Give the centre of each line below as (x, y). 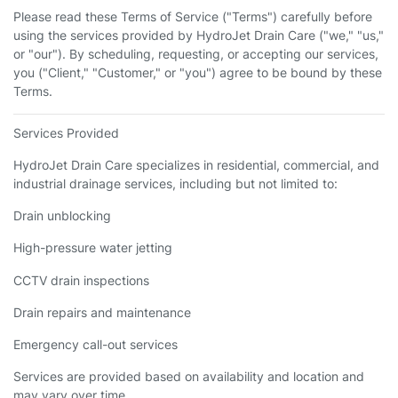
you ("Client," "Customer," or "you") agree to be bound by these (198, 72)
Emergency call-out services (96, 344)
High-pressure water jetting (93, 248)
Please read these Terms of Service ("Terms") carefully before (193, 16)
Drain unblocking (62, 216)
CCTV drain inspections (81, 280)
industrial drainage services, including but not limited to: (175, 183)
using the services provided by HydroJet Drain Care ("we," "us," (199, 35)
